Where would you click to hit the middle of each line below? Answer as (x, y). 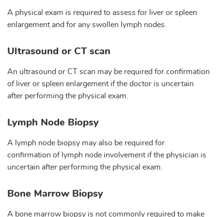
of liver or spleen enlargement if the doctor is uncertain (101, 84)
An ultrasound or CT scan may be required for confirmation (108, 71)
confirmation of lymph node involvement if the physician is (107, 155)
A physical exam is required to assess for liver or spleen (102, 12)
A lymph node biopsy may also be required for (86, 143)
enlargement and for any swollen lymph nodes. (87, 24)
